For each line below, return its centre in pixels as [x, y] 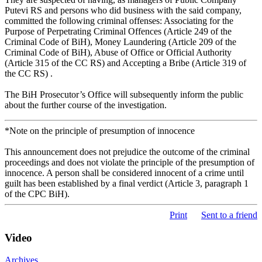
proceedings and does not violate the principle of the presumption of [130, 162]
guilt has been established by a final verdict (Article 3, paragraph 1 [127, 183]
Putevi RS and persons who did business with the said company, [123, 10]
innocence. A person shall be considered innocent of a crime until [124, 173]
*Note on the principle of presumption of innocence [100, 130]
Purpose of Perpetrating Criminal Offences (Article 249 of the [118, 31]
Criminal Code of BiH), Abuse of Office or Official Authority [119, 52]
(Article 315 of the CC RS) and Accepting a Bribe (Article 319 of [125, 63]
